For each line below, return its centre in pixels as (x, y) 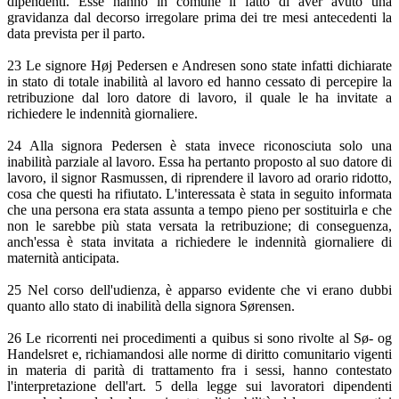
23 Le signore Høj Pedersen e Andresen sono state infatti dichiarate (199, 66)
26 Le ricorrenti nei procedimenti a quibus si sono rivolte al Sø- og (199, 338)
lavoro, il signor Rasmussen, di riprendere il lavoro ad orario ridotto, (199, 178)
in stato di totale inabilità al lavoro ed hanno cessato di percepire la (199, 82)
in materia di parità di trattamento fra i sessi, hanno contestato (199, 370)
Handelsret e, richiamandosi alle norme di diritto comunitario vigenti (199, 354)
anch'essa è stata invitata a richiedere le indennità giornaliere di (199, 242)
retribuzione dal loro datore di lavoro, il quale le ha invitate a (199, 98)
